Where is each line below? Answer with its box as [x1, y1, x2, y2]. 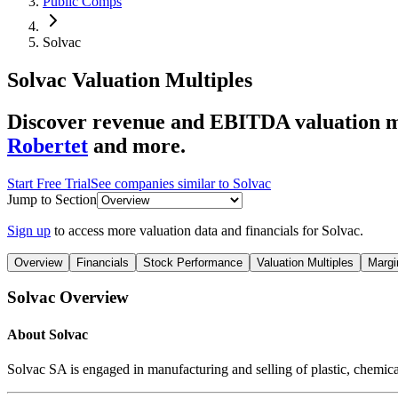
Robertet [7, 133, 88, 157]
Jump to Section [7, 191, 97, 207]
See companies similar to [91, 175, 233, 191]
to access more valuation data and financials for [54, 222, 322, 238]
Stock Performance [143, 255, 243, 269]
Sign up [7, 222, 51, 238]
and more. [93, 133, 186, 157]
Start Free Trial [7, 175, 91, 191]
